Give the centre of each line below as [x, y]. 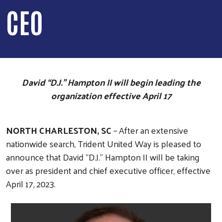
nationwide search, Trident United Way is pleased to [104, 143]
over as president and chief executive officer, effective [108, 170]
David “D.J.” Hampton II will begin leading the [111, 82]
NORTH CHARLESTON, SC [60, 130]
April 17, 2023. [32, 183]
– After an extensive [151, 130]
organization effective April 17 [111, 95]
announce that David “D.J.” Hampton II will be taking [103, 157]
